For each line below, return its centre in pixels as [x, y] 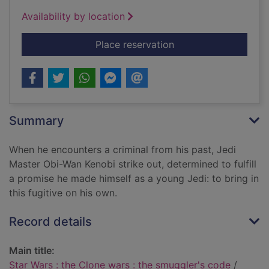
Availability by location [73, 17]
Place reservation [134, 45]
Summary [36, 121]
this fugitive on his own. [63, 193]
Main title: [32, 251]
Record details [50, 222]
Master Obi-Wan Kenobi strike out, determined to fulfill [133, 164]
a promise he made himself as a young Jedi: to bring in [134, 179]
